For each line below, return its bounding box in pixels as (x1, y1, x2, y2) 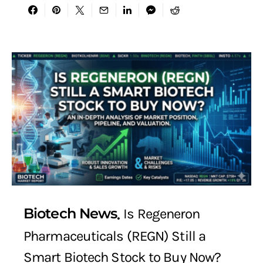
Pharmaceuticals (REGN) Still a (23, 227, 206, 244)
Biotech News (23, 205, 117, 222)
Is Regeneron (123, 205, 200, 222)
